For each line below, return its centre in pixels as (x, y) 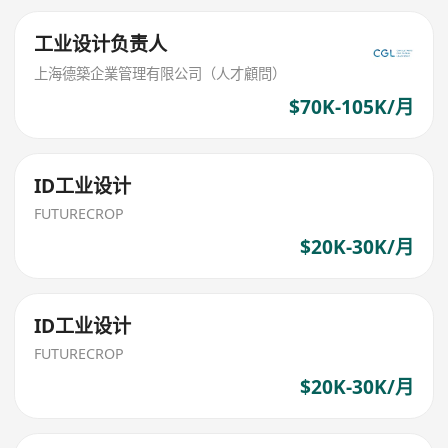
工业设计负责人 (101, 44)
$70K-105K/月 (351, 106)
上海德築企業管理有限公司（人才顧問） (160, 73)
